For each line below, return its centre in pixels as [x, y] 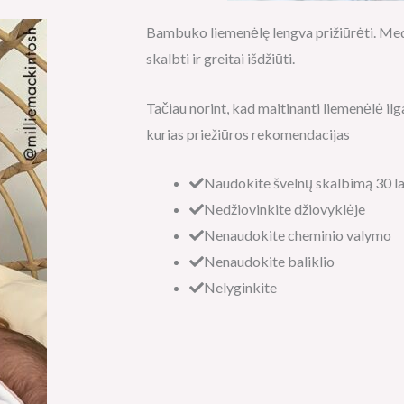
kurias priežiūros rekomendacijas [248, 133]
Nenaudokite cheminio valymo [298, 235]
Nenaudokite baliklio [269, 262]
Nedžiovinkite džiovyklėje [285, 209]
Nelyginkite [240, 288]
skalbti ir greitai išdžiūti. [220, 59]
